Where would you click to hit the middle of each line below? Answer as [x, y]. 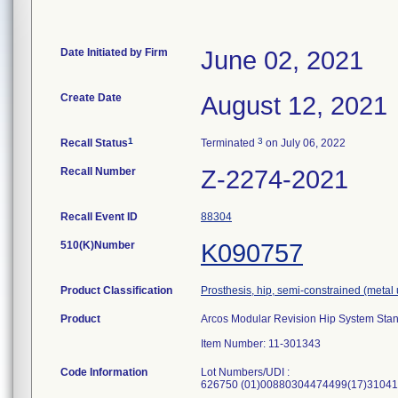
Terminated [229, 143]
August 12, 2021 [294, 106]
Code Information [104, 372]
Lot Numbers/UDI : [245, 372]
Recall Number [98, 171]
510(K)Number [98, 245]
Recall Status [94, 143]
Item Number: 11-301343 [261, 344]
